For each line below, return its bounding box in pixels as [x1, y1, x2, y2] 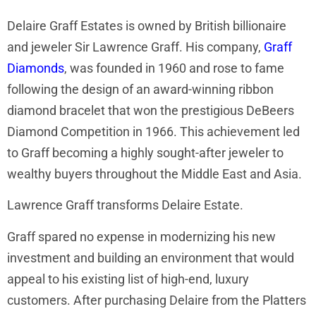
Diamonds [7, 60, 64, 75]
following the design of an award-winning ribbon [7, 81, 274, 97]
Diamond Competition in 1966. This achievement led [7, 123, 300, 139]
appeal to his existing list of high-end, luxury [7, 271, 249, 286]
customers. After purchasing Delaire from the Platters [7, 292, 306, 308]
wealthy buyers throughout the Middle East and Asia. [7, 166, 302, 181]
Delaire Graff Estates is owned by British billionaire [7, 18, 286, 33]
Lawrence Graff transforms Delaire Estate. [7, 197, 243, 213]
